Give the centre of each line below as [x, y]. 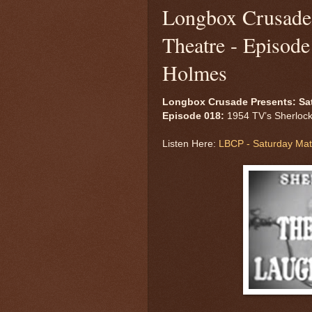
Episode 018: [193, 116]
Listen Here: [190, 143]
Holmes [195, 72]
